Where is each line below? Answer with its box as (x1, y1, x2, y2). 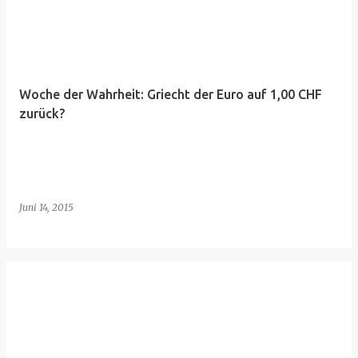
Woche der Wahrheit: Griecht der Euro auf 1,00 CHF (19, 87, 322, 101)
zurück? (19, 106, 65, 121)
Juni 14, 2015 (19, 201, 74, 213)
